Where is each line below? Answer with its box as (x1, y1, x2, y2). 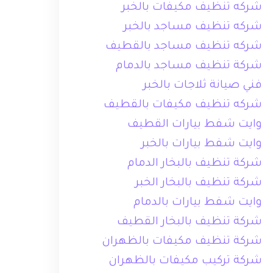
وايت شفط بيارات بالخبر (141, 138, 263, 151)
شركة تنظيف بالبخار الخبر (135, 177, 263, 190)
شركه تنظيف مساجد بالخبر (124, 21, 263, 34)
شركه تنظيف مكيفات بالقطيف (104, 99, 263, 112)
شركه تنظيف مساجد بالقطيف (105, 41, 263, 53)
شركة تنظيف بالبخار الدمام (127, 158, 263, 170)
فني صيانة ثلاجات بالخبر (143, 80, 263, 92)
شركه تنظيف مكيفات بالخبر (122, 2, 263, 14)
